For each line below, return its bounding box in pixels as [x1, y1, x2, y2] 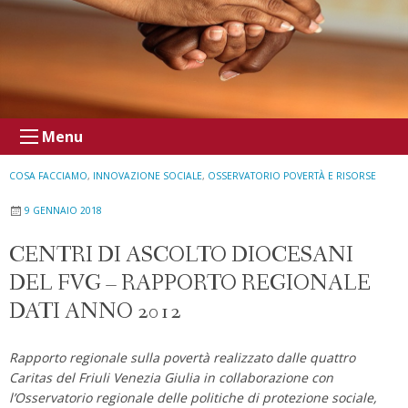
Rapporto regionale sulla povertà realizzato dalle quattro [9, 348, 355, 366]
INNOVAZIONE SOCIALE [93, 168, 202, 182]
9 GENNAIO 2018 [25, 203, 102, 217]
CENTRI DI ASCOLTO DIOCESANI [9, 240, 353, 270]
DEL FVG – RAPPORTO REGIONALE [9, 269, 371, 298]
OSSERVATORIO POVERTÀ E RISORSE [208, 168, 376, 182]
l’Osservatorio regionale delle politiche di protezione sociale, [9, 388, 377, 406]
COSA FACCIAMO [9, 168, 87, 182]
